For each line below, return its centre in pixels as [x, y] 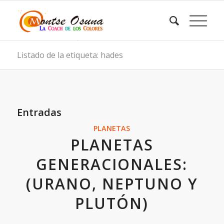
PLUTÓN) [112, 203]
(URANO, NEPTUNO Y [112, 184]
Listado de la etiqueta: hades [70, 55]
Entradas [39, 112]
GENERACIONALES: [112, 164]
